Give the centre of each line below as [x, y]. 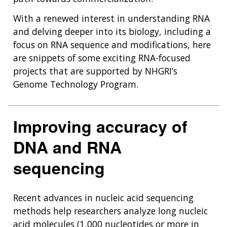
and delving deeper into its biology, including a [112, 31]
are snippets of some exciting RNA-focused [102, 58]
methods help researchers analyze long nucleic [110, 211]
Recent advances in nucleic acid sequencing [103, 197]
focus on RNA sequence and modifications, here [112, 44]
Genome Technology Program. [76, 84]
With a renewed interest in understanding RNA [111, 18]
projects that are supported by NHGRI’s [95, 71]
